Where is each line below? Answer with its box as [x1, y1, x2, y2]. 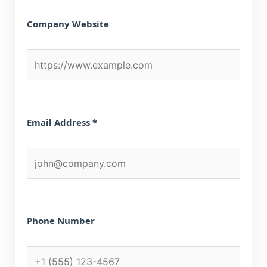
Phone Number [27, 215, 95, 226]
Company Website [27, 18, 109, 30]
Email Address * [27, 116, 97, 128]
